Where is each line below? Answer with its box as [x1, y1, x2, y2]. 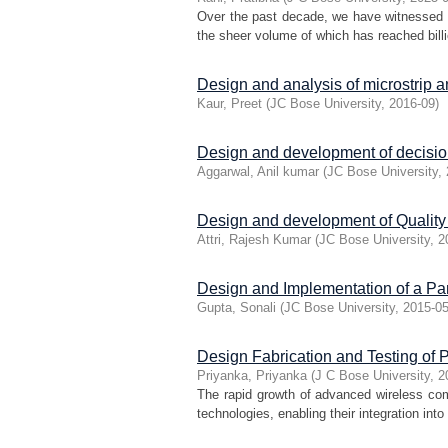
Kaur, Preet [197, 96, 262, 111]
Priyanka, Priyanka [197, 368, 307, 383]
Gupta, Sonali [197, 300, 276, 315]
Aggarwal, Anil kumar [197, 164, 319, 179]
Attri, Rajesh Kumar [197, 232, 311, 247]
